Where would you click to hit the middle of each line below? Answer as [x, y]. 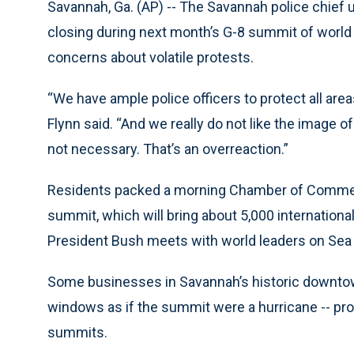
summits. [77, 332]
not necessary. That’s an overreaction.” [168, 149]
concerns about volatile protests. [151, 57]
